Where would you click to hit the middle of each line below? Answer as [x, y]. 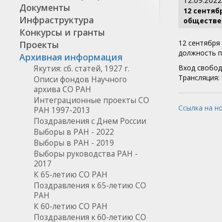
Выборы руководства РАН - [85, 154]
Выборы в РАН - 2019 [74, 143]
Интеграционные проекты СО [91, 100]
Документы [45, 7]
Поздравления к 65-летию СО [90, 186]
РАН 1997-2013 [62, 110]
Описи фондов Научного [80, 80]
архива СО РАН [62, 89]
